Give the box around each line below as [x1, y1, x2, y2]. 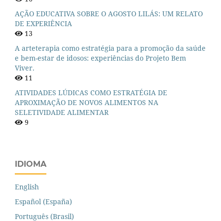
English [15, 182, 39, 192]
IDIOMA [15, 159, 46, 169]
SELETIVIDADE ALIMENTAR [15, 108, 109, 117]
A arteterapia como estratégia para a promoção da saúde [15, 43, 206, 53]
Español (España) [15, 197, 72, 207]
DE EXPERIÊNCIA [15, 19, 72, 29]
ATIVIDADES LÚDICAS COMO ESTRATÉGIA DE [15, 88, 167, 98]
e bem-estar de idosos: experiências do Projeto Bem [15, 53, 186, 63]
